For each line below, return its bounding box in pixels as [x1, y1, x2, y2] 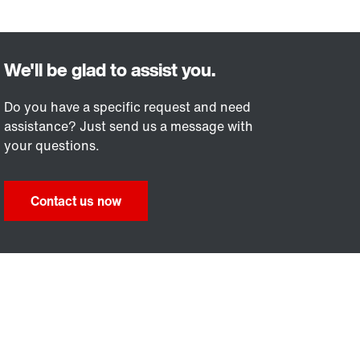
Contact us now [31, 191, 122, 211]
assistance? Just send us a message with [4, 117, 254, 136]
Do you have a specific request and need [4, 97, 252, 117]
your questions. [4, 136, 100, 155]
